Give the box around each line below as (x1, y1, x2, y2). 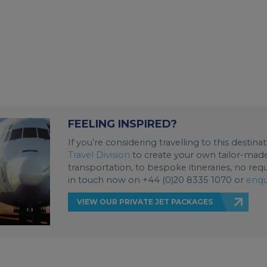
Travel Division (68, 149, 130, 160)
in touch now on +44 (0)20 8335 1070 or (68, 174, 246, 185)
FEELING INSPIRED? (68, 117, 177, 131)
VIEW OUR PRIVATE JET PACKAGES (77, 197, 213, 206)
